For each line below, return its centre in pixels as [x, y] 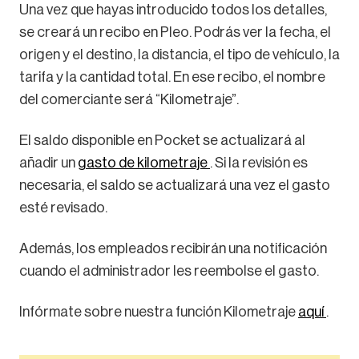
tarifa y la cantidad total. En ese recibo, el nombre [172, 77]
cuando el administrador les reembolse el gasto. [169, 270]
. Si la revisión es [259, 162]
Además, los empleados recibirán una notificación [173, 248]
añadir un [48, 162]
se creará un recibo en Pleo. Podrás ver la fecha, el [175, 32]
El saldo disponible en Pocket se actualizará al [162, 140]
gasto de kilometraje [144, 162]
